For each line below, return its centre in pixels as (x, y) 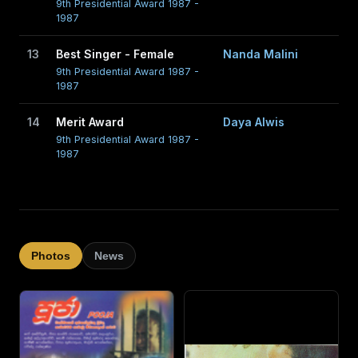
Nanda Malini (261, 54)
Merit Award (90, 122)
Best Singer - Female (115, 54)
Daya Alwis (254, 122)
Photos (51, 256)
